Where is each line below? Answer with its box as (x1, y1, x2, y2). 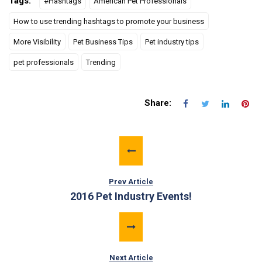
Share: (144, 97, 171, 108)
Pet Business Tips (73, 37, 133, 46)
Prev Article (109, 177, 153, 186)
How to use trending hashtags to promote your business (13, 16, 204, 26)
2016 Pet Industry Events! (70, 189, 192, 202)
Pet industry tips (145, 37, 199, 46)
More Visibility (13, 37, 61, 46)
